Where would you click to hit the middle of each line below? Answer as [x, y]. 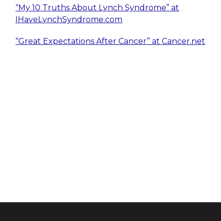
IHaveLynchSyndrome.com [69, 20]
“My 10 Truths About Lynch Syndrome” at [97, 8]
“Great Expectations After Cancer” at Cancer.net [110, 41]
